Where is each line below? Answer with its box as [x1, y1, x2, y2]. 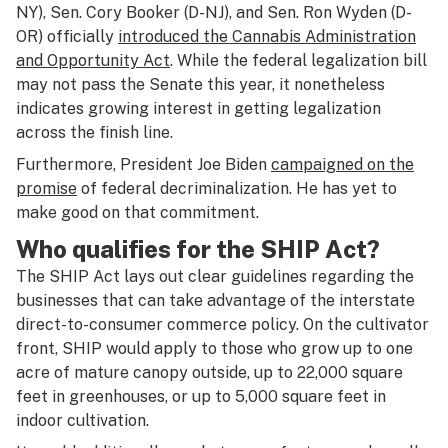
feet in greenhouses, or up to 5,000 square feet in [16, 387, 386, 406]
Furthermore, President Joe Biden [16, 155, 271, 174]
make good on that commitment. [16, 203, 259, 222]
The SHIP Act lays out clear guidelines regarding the [16, 267, 414, 286]
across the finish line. [16, 123, 173, 142]
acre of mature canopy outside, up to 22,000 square [16, 363, 403, 382]
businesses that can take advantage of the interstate [16, 291, 415, 310]
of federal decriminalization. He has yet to [77, 179, 397, 198]
